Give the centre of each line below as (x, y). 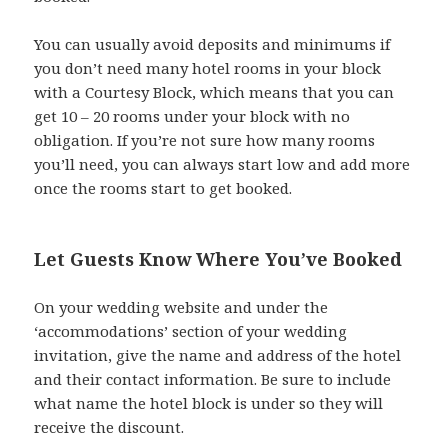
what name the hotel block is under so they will (209, 402)
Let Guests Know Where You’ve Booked (218, 258)
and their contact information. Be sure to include (213, 378)
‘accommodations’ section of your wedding (191, 330)
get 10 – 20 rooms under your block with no (192, 115)
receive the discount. (109, 426)
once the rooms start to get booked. (163, 187)
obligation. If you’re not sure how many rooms (205, 139)
